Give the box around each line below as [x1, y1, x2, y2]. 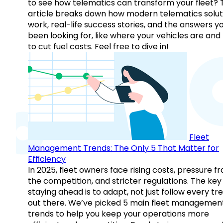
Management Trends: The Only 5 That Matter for [28, 142, 219, 154]
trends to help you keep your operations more [28, 208, 209, 220]
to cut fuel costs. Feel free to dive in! [28, 41, 169, 53]
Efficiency [28, 153, 66, 165]
